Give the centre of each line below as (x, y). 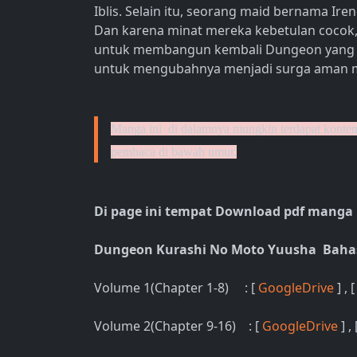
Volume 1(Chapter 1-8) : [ (176, 288)
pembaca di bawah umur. (174, 152)
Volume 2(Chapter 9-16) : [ (178, 326)
